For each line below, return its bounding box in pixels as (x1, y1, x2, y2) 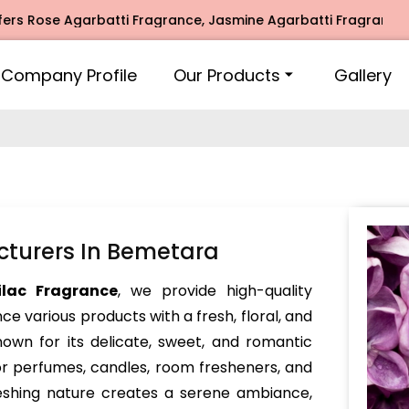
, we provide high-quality (117, 280, 313, 301)
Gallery (334, 63, 392, 87)
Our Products (173, 63, 280, 87)
